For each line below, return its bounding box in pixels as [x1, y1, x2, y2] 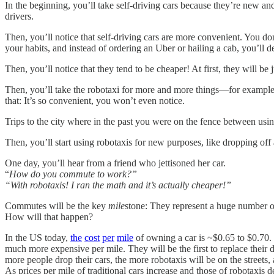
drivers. [5, 11, 34, 21]
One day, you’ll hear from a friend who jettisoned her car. [5, 158, 226, 168]
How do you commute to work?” [9, 169, 137, 179]
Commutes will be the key [5, 201, 108, 211]
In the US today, [5, 232, 70, 243]
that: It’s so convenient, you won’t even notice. [5, 95, 185, 106]
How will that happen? [5, 212, 93, 222]
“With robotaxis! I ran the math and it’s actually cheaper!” [5, 180, 231, 190]
